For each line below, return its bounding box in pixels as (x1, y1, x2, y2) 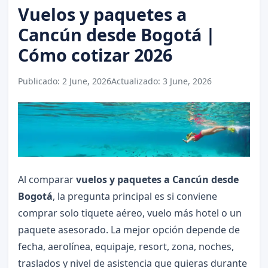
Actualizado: (111, 75, 163, 87)
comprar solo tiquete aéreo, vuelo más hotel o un (17, 206, 242, 220)
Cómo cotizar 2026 (17, 42, 172, 66)
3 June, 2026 (162, 75, 212, 87)
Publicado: (17, 75, 62, 87)
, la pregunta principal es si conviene (52, 189, 217, 203)
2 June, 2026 (62, 75, 111, 87)
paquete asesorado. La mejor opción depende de (17, 223, 240, 236)
